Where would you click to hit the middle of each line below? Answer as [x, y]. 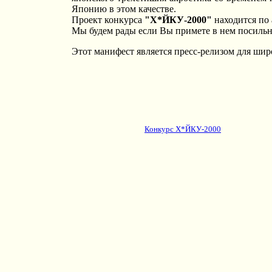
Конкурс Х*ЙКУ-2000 [183, 129]
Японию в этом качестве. [124, 9]
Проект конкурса [108, 20]
